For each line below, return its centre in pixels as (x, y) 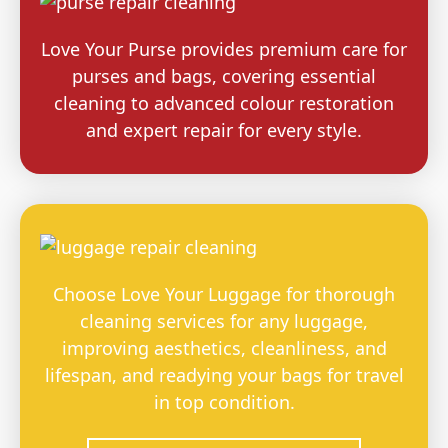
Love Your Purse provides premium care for (224, 49)
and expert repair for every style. (224, 130)
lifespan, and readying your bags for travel (224, 375)
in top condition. (224, 402)
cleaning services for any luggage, (224, 321)
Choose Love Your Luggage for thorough (224, 294)
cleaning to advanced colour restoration (224, 103)
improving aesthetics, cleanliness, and (224, 348)
